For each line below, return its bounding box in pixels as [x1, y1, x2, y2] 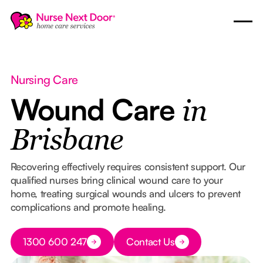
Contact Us [126, 235, 175, 248]
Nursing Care [10, 72, 78, 87]
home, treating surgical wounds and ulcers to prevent [10, 187, 241, 200]
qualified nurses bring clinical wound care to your [10, 173, 223, 186]
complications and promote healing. [10, 200, 167, 213]
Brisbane [10, 127, 123, 156]
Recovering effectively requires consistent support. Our [10, 160, 245, 173]
